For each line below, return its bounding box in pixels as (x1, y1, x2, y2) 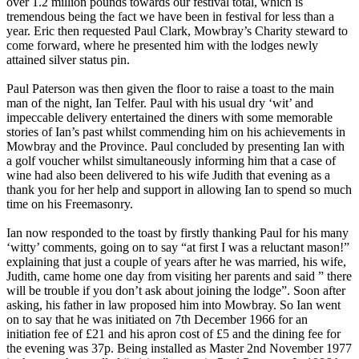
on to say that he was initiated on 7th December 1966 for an (6, 312, 308, 326)
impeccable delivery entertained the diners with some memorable (6, 110, 333, 124)
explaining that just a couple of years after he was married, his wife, (6, 254, 346, 268)
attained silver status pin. (6, 52, 130, 67)
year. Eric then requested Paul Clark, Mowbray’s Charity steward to (6, 23, 348, 38)
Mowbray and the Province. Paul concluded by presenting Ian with (6, 139, 345, 153)
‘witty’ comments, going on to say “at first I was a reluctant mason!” (6, 240, 349, 254)
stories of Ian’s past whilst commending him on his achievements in (6, 124, 345, 139)
